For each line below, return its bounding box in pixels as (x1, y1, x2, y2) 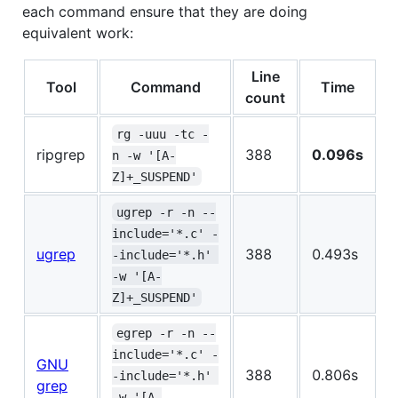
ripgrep (36, 145, 85, 163)
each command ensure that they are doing (22, 2, 307, 20)
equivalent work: (22, 23, 133, 42)
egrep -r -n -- (116, 325, 217, 340)
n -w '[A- (112, 147, 176, 163)
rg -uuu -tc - (116, 126, 210, 141)
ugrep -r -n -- (116, 204, 217, 219)
